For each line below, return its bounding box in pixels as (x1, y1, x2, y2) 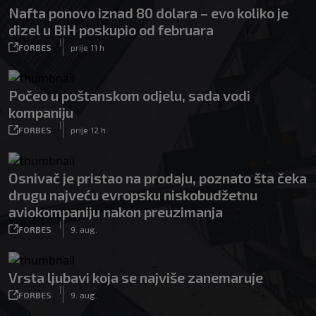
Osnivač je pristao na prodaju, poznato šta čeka (8, 169, 307, 186)
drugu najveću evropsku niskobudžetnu (8, 186, 257, 203)
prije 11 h (71, 42, 104, 52)
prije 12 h (71, 124, 106, 135)
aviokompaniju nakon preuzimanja (8, 203, 223, 220)
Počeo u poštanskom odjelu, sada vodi (8, 87, 250, 104)
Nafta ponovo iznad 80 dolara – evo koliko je (8, 4, 288, 21)
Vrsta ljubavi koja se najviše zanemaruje (8, 269, 263, 286)
